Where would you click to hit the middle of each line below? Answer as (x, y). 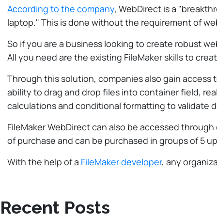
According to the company (61, 8)
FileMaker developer (121, 162)
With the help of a (44, 162)
